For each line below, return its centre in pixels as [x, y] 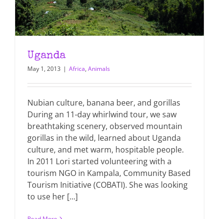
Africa [77, 68]
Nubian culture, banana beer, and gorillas [104, 102]
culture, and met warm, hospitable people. [108, 149]
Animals [99, 68]
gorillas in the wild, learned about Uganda [104, 138]
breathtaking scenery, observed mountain [105, 126]
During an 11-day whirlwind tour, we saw [102, 114]
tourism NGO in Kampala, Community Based [109, 173]
